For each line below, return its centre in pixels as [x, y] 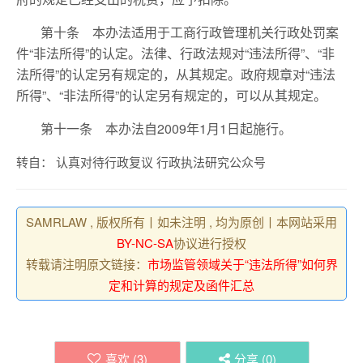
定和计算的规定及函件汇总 [181, 285]
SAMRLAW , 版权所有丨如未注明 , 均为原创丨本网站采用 [181, 222]
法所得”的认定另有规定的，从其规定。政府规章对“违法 [176, 74]
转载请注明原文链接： [86, 264]
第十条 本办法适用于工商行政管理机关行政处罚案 [190, 32]
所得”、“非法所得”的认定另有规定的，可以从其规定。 [171, 95]
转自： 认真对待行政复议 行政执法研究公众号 [141, 162]
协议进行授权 [210, 243]
